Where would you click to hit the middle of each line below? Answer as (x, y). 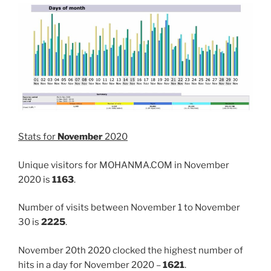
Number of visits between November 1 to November (129, 208)
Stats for (38, 137)
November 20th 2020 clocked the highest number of (131, 250)
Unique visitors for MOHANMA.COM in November (124, 165)
